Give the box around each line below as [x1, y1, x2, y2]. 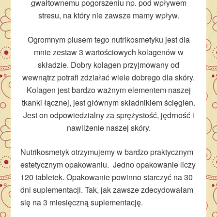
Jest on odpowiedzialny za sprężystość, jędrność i [23, 109, 194, 121]
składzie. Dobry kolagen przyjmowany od [38, 59, 179, 70]
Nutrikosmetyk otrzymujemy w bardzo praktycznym [20, 146, 194, 157]
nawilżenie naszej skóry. [66, 122, 151, 133]
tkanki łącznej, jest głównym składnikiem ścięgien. [22, 97, 195, 108]
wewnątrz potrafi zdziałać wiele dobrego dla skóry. [22, 72, 195, 83]
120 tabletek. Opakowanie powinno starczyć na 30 [20, 171, 193, 183]
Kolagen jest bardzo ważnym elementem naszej [26, 84, 191, 95]
